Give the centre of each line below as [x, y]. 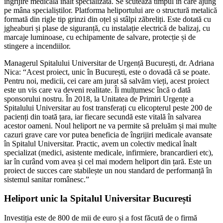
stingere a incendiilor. [37, 46]
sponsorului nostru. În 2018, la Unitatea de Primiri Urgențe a [99, 99]
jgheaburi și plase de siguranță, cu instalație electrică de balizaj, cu [107, 28]
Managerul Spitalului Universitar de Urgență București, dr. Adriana [109, 63]
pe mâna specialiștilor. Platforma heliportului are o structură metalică [111, 10]
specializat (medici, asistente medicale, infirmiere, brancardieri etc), [109, 152]
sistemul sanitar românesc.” [47, 179]
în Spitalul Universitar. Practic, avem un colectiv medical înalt [100, 143]
